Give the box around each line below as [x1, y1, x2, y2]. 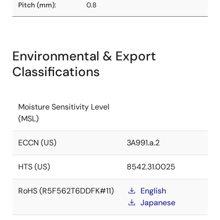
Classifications [12, 63, 100, 80]
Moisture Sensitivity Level [18, 102, 110, 112]
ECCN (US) [18, 137, 56, 148]
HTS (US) [18, 162, 50, 172]
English [140, 186, 166, 196]
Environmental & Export [12, 48, 156, 64]
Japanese [140, 197, 175, 208]
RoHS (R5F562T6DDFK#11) [18, 186, 114, 196]
